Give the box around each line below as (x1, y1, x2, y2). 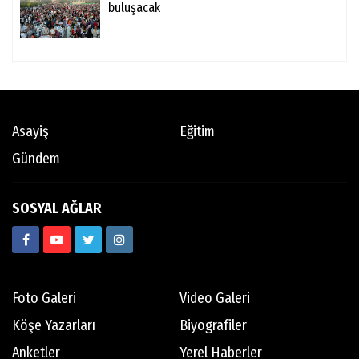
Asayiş (12, 123, 49, 140)
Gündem (12, 150, 60, 167)
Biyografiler (179, 317, 247, 334)
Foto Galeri (12, 289, 76, 307)
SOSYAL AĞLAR (12, 200, 101, 217)
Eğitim (179, 123, 215, 140)
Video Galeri (179, 289, 250, 307)
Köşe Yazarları (12, 317, 95, 334)
